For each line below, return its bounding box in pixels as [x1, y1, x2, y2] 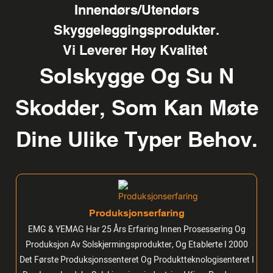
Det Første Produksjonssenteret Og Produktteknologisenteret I [19, 253, 254, 266]
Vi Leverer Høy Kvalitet [62, 42, 211, 58]
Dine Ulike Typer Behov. [15, 126, 258, 152]
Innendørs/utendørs [74, 2, 199, 18]
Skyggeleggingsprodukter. [54, 22, 219, 38]
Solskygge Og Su [39, 63, 219, 88]
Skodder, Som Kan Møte [15, 94, 258, 120]
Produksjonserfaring [88, 207, 185, 219]
